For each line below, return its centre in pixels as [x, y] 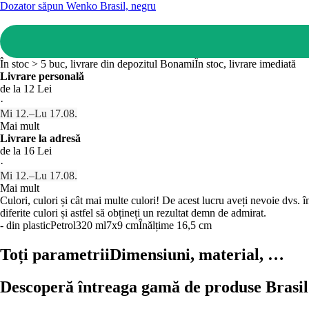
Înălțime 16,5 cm [175, 225]
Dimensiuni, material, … [197, 254]
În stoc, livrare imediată [245, 63]
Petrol [63, 225]
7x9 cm [122, 225]
